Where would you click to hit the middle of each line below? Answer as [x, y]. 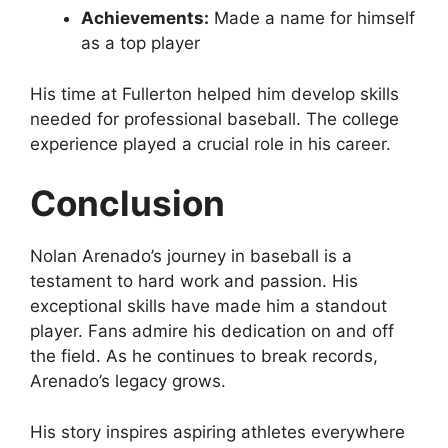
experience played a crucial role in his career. [210, 143]
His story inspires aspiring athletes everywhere [217, 431]
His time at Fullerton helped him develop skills [214, 93]
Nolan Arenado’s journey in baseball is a [191, 256]
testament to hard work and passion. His [194, 281]
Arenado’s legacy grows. [128, 381]
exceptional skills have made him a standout [208, 306]
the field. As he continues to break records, [204, 356]
